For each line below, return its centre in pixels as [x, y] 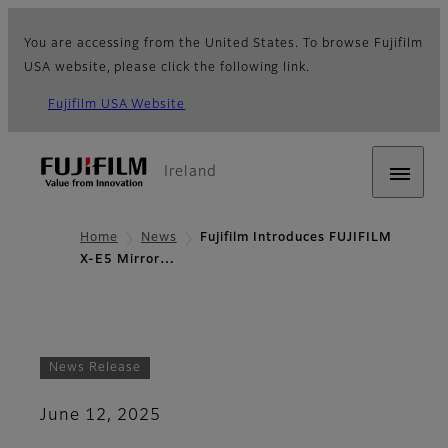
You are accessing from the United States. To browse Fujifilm [223, 44]
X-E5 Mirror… [127, 260]
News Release [95, 367]
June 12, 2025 [100, 416]
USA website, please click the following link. [167, 68]
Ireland [190, 172]
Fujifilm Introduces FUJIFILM [295, 238]
